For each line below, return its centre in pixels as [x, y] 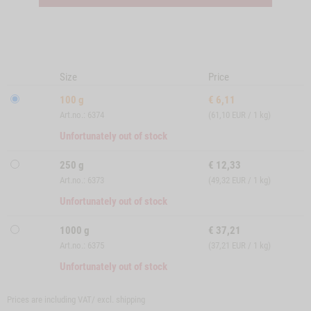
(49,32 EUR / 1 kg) [240, 180]
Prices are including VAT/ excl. [61, 300]
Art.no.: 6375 [82, 245]
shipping [131, 300]
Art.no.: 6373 [82, 180]
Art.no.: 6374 [82, 115]
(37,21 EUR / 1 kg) [240, 245]
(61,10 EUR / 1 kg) [240, 115]
